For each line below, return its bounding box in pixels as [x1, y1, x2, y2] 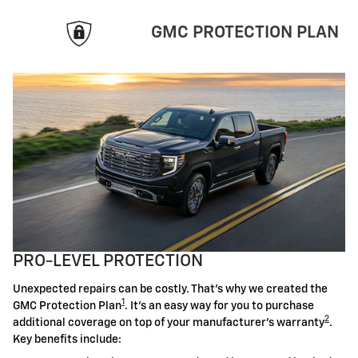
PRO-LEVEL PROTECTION [13, 253, 207, 270]
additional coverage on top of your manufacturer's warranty [13, 316, 324, 328]
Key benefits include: [13, 333, 121, 345]
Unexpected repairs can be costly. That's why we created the [13, 283, 328, 295]
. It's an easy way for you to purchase [125, 300, 314, 312]
